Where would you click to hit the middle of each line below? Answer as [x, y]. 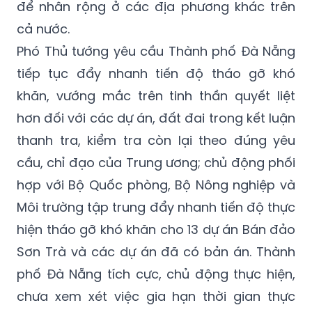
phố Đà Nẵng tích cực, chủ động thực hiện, [156, 238]
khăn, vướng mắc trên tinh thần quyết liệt [156, 60]
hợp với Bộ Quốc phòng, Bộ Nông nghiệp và [156, 149]
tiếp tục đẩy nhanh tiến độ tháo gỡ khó [156, 38]
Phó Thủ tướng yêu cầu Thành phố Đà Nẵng [156, 15]
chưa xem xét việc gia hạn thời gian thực [156, 260]
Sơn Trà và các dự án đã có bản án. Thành [156, 216]
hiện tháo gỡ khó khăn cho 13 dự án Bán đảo [156, 194]
